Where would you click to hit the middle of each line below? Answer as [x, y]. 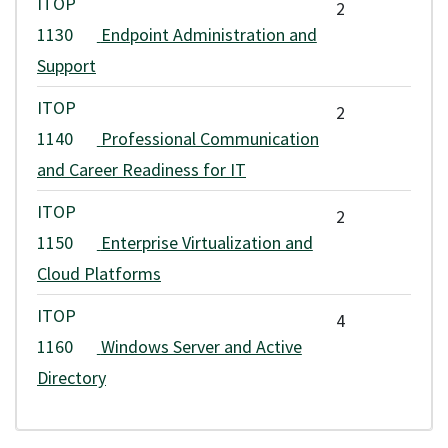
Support [66, 65]
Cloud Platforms [99, 273]
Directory [71, 377]
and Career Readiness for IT [141, 169]
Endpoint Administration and [208, 34]
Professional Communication [209, 138]
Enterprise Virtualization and [206, 242]
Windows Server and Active [201, 346]
